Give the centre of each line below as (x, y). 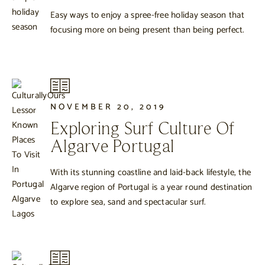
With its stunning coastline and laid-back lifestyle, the (151, 173)
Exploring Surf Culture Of (143, 130)
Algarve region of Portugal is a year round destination (151, 188)
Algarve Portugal (112, 148)
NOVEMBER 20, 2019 (108, 107)
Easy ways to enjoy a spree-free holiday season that (147, 15)
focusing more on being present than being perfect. (148, 30)
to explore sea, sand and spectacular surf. (128, 202)
